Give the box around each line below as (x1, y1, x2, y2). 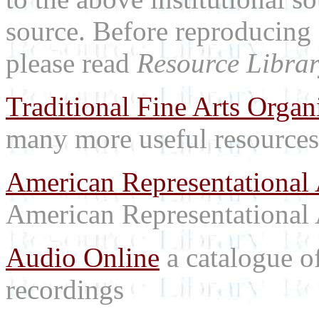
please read (6, 48, 137, 79)
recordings (6, 274, 124, 305)
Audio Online (6, 242, 159, 273)
